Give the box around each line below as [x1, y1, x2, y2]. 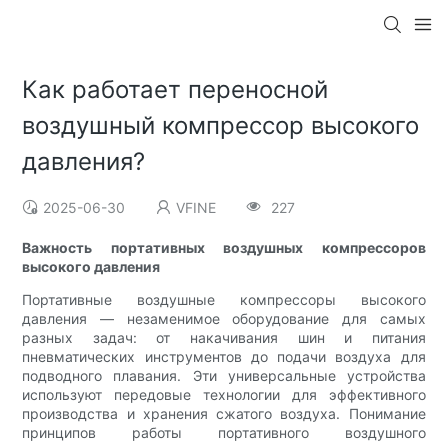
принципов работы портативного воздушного [22, 424, 426, 442]
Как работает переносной [22, 75, 329, 105]
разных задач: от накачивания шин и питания [22, 329, 426, 347]
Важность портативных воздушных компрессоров [22, 239, 426, 257]
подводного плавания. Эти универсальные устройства [22, 367, 426, 385]
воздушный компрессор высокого [22, 111, 420, 141]
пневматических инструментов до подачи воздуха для [22, 348, 426, 366]
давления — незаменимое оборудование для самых [22, 310, 426, 328]
